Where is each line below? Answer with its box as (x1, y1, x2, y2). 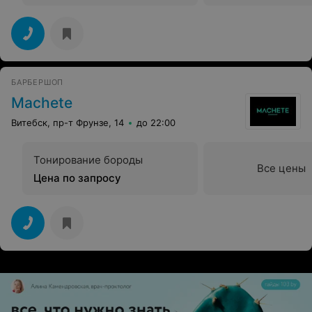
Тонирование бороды (33, 153, 143, 167)
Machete (11, 94, 72, 112)
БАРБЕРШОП (11, 77, 64, 88)
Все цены (257, 162, 306, 175)
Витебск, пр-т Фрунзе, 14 (11, 117, 124, 129)
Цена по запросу (33, 171, 121, 185)
